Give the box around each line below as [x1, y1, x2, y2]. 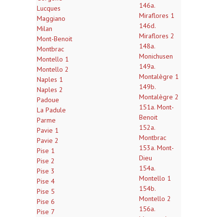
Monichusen [139, 52, 173, 61]
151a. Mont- [139, 103, 174, 111]
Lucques [37, 4, 61, 13]
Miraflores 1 [139, 11, 174, 20]
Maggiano [37, 14, 65, 23]
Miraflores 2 [139, 31, 174, 40]
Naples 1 [37, 75, 63, 84]
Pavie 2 [37, 136, 59, 145]
